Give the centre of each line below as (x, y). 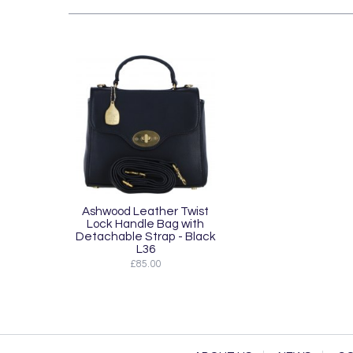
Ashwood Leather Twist (145, 212)
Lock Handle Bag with (145, 224)
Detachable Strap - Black (145, 237)
